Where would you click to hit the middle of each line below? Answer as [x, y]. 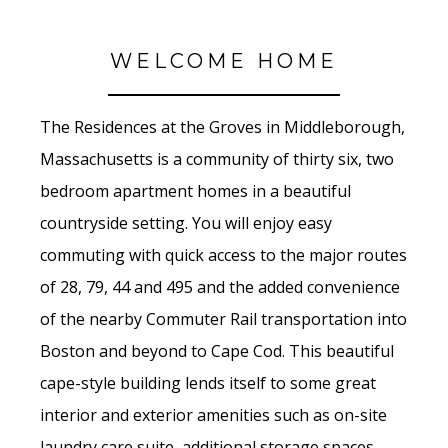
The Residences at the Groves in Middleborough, [222, 127]
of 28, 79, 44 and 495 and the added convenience [220, 287]
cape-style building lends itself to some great [208, 383]
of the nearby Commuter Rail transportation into [223, 319]
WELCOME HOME [224, 61]
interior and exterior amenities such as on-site [213, 415]
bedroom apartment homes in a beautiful [195, 191]
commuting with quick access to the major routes [223, 255]
